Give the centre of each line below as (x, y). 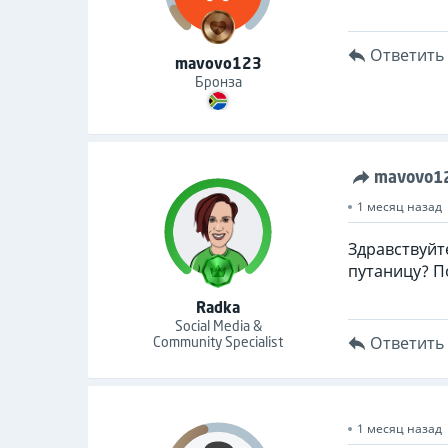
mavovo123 (218, 63)
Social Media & (218, 325)
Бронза (218, 81)
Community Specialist (218, 341)
